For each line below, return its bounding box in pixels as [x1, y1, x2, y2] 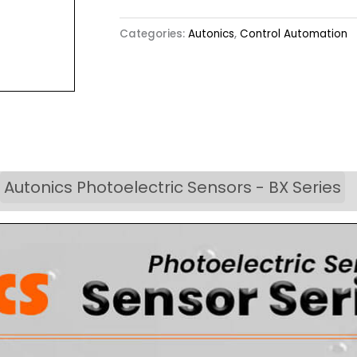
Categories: [120, 26, 188, 42]
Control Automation [240, 26, 347, 42]
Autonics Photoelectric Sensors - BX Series [4, 176, 341, 199]
